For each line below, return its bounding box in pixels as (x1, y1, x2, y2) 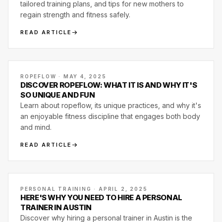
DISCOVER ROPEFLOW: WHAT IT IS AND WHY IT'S (20, 80, 197, 90)
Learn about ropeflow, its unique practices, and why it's (20, 101, 201, 110)
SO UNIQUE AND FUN (20, 90, 95, 100)
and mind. (20, 123, 52, 131)
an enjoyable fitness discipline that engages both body (20, 112, 200, 120)
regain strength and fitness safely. (20, 10, 130, 19)
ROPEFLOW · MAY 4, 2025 (20, 73, 107, 79)
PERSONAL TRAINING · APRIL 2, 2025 (20, 186, 148, 192)
